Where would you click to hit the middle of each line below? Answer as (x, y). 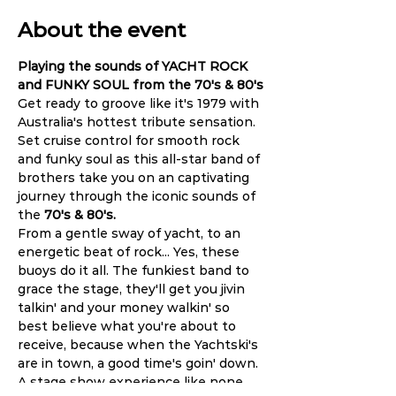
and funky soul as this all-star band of (141, 159)
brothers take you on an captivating (135, 178)
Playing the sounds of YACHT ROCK (134, 66)
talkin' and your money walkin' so (126, 308)
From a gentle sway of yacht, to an (131, 233)
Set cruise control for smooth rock (130, 141)
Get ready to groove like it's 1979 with (140, 103)
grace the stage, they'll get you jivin (133, 289)
